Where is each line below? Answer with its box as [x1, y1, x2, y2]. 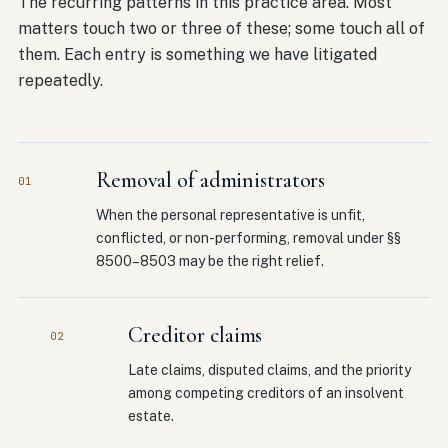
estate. [128, 408, 174, 424]
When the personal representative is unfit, [96, 207, 365, 223]
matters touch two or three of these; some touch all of [18, 19, 425, 38]
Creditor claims [128, 322, 263, 348]
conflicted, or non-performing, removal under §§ [96, 230, 401, 246]
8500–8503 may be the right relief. [96, 253, 324, 269]
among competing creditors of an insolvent [128, 385, 404, 401]
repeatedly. [18, 71, 103, 90]
